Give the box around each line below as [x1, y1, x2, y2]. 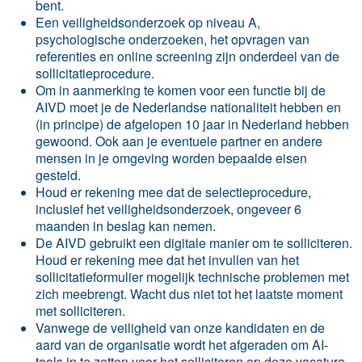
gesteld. [36, 165, 81, 184]
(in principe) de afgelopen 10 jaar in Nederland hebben [36, 114, 349, 133]
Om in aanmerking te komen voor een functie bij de [36, 80, 326, 99]
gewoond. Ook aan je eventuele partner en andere [36, 131, 322, 150]
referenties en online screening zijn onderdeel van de [36, 46, 339, 65]
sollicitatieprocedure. [36, 63, 154, 82]
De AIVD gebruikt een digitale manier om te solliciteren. [36, 233, 352, 252]
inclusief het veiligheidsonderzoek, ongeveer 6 [36, 199, 301, 218]
